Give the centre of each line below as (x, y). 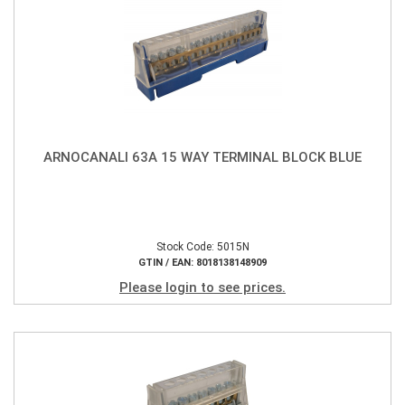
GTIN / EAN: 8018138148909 (202, 263)
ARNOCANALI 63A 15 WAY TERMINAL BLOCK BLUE (202, 157)
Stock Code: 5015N (202, 247)
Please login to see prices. (202, 287)
